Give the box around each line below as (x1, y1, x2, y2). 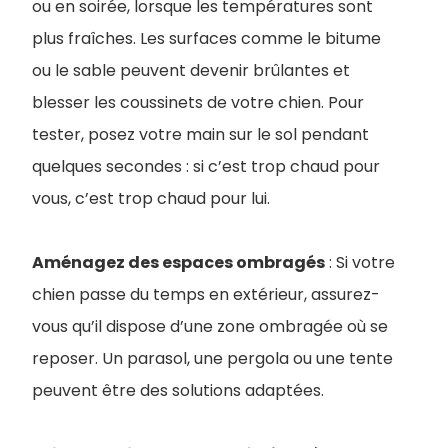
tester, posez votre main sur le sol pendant (32, 123, 369, 147)
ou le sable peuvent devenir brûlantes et (32, 59, 350, 83)
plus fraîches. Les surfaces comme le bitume (32, 27, 381, 51)
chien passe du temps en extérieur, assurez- (32, 283, 380, 307)
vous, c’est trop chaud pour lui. (32, 187, 270, 211)
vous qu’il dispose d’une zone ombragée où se (32, 315, 388, 339)
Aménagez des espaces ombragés (32, 251, 325, 275)
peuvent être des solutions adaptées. (32, 379, 324, 403)
